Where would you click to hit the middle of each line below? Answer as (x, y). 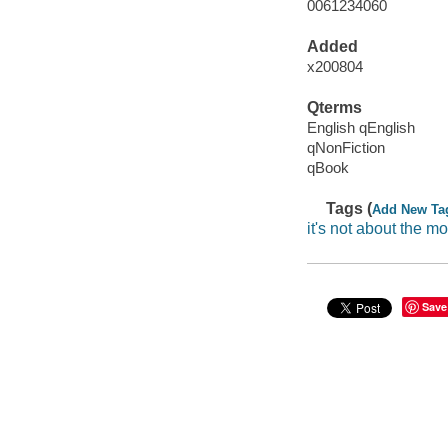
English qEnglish (360, 127)
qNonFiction (345, 147)
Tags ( (349, 209)
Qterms (334, 108)
